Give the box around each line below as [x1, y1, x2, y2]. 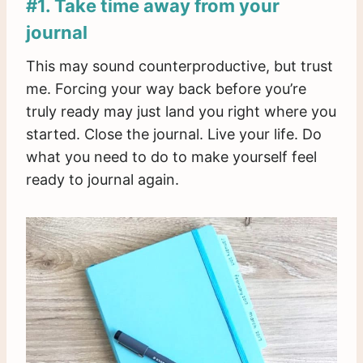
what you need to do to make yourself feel [26, 148, 317, 166]
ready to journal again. [26, 171, 179, 189]
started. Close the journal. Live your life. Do [26, 126, 322, 143]
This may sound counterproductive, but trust [26, 58, 333, 75]
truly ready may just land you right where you [26, 103, 336, 121]
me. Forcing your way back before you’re [26, 80, 306, 98]
